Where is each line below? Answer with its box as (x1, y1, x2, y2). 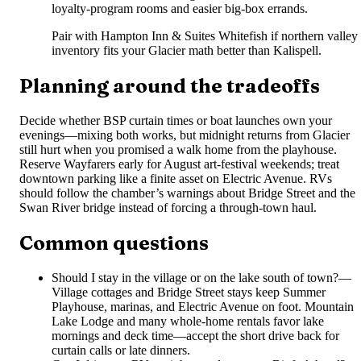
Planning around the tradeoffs (19, 74, 320, 98)
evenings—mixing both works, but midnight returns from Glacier (19, 128, 350, 142)
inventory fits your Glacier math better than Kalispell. (52, 44, 322, 58)
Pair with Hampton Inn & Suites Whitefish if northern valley (52, 29, 358, 44)
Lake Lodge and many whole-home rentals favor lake (52, 313, 324, 328)
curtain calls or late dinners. (52, 342, 190, 357)
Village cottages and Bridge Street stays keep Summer (52, 284, 326, 299)
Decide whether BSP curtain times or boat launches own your (19, 114, 332, 127)
